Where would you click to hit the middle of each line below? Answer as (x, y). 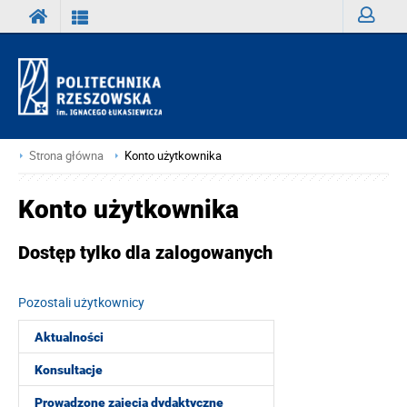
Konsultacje (69, 370)
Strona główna (66, 156)
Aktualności (69, 337)
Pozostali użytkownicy (81, 303)
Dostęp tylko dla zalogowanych (145, 253)
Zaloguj (379, 49)
